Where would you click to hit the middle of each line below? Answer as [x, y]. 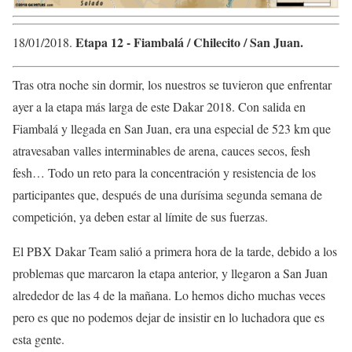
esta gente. [38, 339]
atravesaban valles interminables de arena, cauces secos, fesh [161, 151]
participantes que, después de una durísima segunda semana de [167, 195]
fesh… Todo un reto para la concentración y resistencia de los [164, 173]
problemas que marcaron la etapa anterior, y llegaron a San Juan [170, 273]
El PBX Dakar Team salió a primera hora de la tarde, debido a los [175, 251]
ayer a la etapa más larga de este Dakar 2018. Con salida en [159, 107]
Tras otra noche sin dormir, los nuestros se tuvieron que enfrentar [172, 85]
